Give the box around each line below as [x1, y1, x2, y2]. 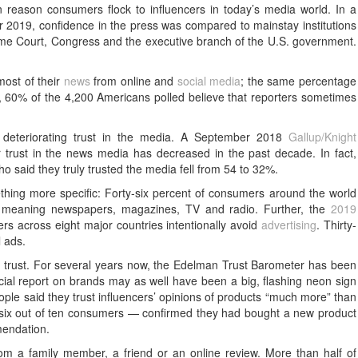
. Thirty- [316, 216, 356, 233]
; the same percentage [241, 72, 356, 89]
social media [177, 72, 241, 89]
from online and [89, 72, 177, 89]
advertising [261, 216, 317, 233]
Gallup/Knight [288, 128, 356, 145]
